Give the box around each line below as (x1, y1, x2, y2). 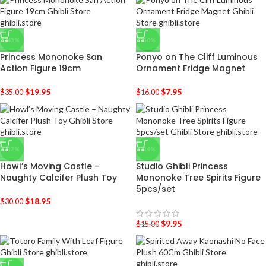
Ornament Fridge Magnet (136, 62, 245, 74)
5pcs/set (136, 183, 175, 195)
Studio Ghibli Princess (136, 160, 228, 172)
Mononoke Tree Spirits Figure (136, 172, 261, 183)
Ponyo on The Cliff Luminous (136, 51, 258, 63)
